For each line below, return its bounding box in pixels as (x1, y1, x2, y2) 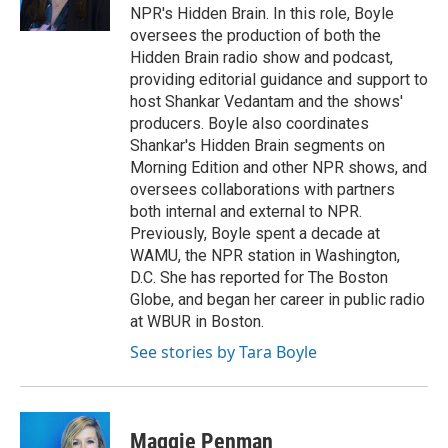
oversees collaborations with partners (130, 180, 395, 200)
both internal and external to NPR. (130, 202, 362, 222)
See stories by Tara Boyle (130, 341, 317, 364)
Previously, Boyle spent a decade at (130, 224, 380, 244)
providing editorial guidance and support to (130, 70, 428, 90)
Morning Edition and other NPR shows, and (130, 158, 427, 178)
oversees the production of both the (130, 26, 381, 46)
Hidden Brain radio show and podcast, (130, 48, 393, 68)
